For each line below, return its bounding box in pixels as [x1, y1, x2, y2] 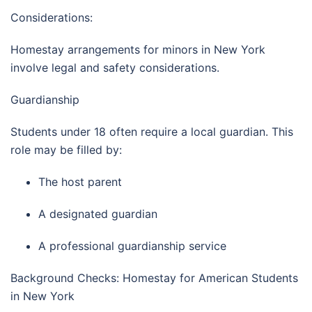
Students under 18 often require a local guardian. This [10, 124, 293, 139]
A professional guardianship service [38, 238, 226, 253]
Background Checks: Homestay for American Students [10, 270, 298, 285]
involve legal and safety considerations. [10, 60, 219, 75]
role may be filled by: [10, 142, 122, 157]
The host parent [38, 174, 122, 189]
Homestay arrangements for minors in [10, 42, 214, 56]
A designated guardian [38, 206, 157, 221]
